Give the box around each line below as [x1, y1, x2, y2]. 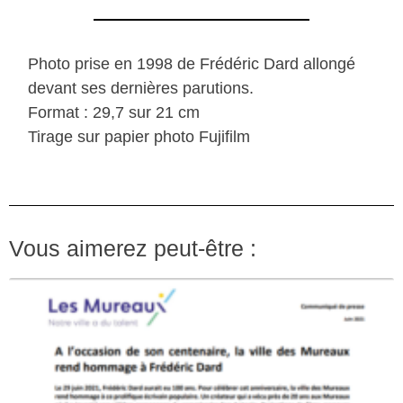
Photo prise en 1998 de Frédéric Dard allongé [28, 54, 356, 73]
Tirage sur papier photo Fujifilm [28, 127, 251, 146]
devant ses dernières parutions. [28, 78, 259, 97]
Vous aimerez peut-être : [9, 235, 256, 261]
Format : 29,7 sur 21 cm [28, 103, 201, 121]
